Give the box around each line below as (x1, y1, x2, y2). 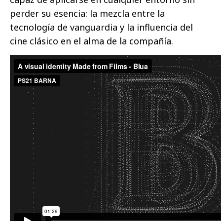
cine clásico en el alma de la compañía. (10, 35, 173, 47)
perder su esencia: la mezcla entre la (10, 7, 165, 20)
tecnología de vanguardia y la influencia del (10, 21, 193, 34)
